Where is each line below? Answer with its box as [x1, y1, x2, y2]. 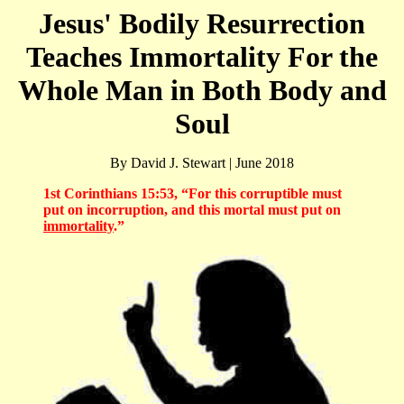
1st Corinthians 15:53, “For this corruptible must [43, 186, 342, 201]
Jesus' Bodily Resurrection [39, 7, 365, 40]
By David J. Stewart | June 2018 [110, 155, 294, 170]
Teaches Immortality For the [26, 41, 378, 73]
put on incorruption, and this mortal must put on [43, 202, 341, 217]
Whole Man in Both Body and [17, 74, 387, 106]
